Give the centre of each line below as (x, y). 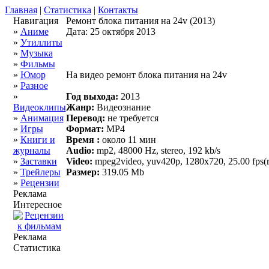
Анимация (42, 118)
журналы (32, 150)
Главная (21, 10)
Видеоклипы (39, 107)
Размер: (83, 172)
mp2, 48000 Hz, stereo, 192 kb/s (157, 150)
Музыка (36, 53)
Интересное (37, 204)
